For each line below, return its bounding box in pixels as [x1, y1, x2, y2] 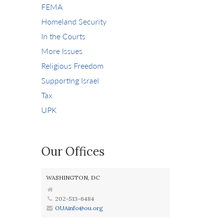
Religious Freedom [41, 60, 104, 71]
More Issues [41, 45, 82, 56]
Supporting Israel [41, 75, 99, 86]
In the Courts [41, 30, 85, 42]
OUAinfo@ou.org [55, 204, 103, 212]
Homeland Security [41, 16, 107, 27]
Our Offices [41, 144, 105, 159]
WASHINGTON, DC [46, 174, 100, 181]
